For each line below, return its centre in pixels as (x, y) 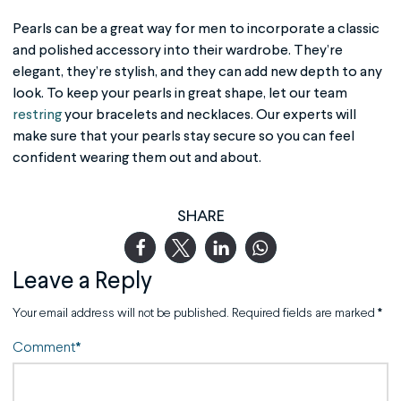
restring (37, 115)
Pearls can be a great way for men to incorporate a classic (196, 29)
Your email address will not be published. (121, 313)
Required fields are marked (305, 313)
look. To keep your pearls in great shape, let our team (180, 94)
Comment (46, 348)
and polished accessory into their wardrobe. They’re (178, 51)
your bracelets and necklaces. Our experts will (209, 115)
